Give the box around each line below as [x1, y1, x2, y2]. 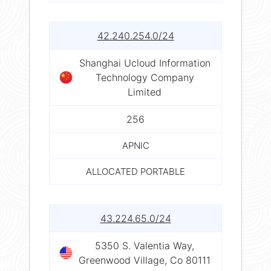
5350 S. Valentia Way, [95, 239, 194, 252]
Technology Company [95, 71, 194, 83]
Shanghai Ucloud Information [79, 56, 211, 69]
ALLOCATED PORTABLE [86, 165, 185, 177]
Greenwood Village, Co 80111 [79, 253, 211, 266]
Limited [128, 85, 162, 98]
